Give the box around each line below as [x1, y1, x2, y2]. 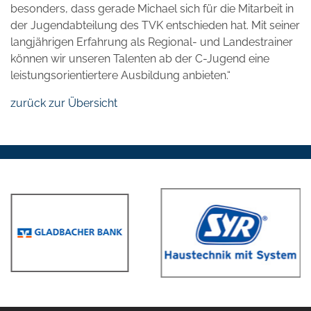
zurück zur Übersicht [10, 96, 117, 110]
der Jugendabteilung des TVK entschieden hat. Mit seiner [10, 18, 300, 32]
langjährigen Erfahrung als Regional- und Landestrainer [10, 35, 293, 49]
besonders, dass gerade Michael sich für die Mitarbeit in [10, 1, 294, 15]
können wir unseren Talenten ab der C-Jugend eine [10, 51, 269, 65]
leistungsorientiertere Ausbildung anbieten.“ [10, 68, 230, 82]
